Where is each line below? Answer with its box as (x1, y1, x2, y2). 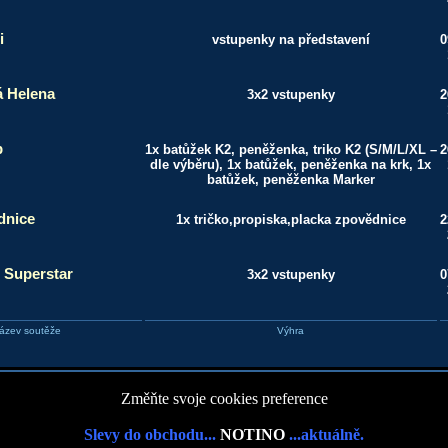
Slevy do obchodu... (84, 426, 220, 443)
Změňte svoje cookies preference (120, 390, 328, 407)
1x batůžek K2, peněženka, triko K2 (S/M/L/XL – (144, 142, 437, 157)
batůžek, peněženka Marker (206, 172, 375, 187)
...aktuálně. (285, 426, 364, 443)
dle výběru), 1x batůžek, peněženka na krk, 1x (150, 157, 431, 172)
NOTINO (220, 426, 285, 443)
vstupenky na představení (211, 32, 370, 47)
